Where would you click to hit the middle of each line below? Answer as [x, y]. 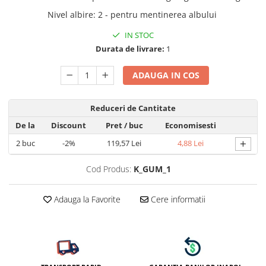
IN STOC [138, 35]
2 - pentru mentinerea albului [157, 15]
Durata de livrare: [130, 49]
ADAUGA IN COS [166, 75]
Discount [69, 125]
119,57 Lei [124, 143]
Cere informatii [177, 199]
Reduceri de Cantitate [133, 108]
